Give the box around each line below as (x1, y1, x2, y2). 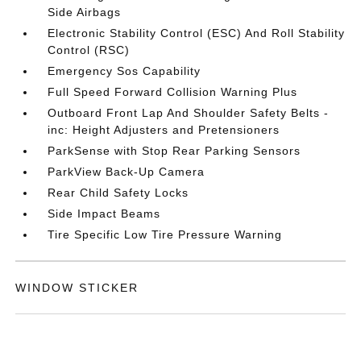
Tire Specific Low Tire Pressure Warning (48, 228, 283, 241)
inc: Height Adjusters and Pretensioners (48, 123, 280, 136)
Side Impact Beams (48, 207, 161, 220)
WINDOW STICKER (15, 281, 139, 294)
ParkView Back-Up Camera (48, 165, 205, 178)
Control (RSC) (48, 44, 131, 56)
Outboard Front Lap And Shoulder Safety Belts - (48, 106, 330, 119)
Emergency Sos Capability (48, 64, 201, 77)
